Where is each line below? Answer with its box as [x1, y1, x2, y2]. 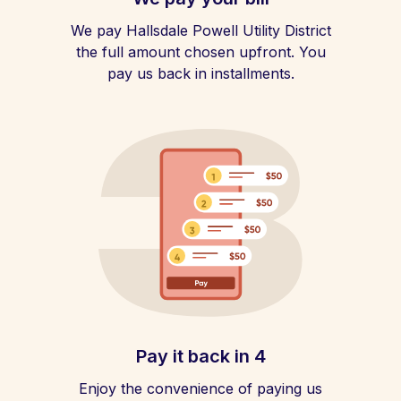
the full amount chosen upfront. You [75, 43, 326, 61]
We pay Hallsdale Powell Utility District [70, 21, 331, 39]
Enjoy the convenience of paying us [79, 380, 322, 397]
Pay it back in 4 [135, 346, 266, 367]
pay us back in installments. [107, 64, 294, 82]
